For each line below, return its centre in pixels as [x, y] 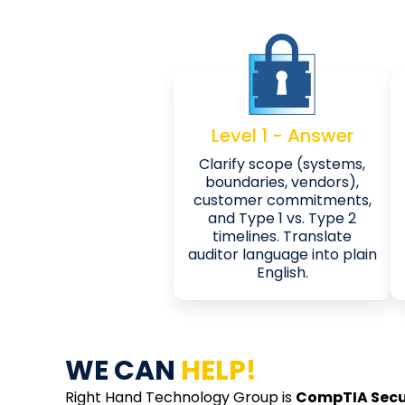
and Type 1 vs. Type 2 [282, 218]
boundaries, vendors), [282, 182]
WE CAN [123, 370]
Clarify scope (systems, [282, 164]
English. [282, 272]
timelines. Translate [282, 236]
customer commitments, [282, 200]
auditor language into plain [282, 254]
